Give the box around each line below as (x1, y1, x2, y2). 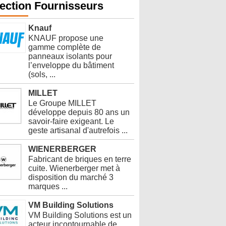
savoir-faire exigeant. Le (28, 117, 114, 126)
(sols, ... (28, 70, 55, 79)
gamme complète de (28, 42, 101, 51)
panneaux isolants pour (28, 51, 112, 61)
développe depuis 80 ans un (28, 107, 130, 117)
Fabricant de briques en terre (28, 154, 131, 163)
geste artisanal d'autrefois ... (28, 126, 128, 135)
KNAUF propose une (28, 33, 103, 42)
